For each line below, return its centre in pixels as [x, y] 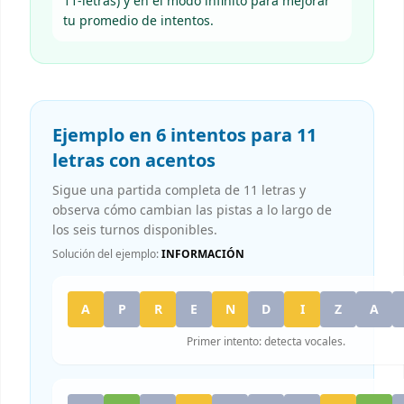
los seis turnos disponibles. [135, 230]
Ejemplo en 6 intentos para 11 [184, 135]
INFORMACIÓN [203, 254]
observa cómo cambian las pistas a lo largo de [192, 210]
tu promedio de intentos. [138, 20]
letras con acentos [134, 160]
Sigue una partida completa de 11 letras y [179, 190]
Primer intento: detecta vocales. [266, 341]
